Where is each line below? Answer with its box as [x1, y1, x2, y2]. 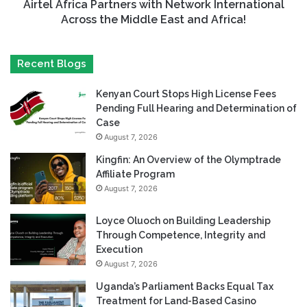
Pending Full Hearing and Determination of [96, 103, 297, 114]
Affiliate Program [96, 169, 175, 180]
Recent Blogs [17, 58, 86, 71]
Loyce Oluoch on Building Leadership [96, 215, 271, 227]
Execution [96, 244, 143, 256]
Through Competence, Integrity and [96, 230, 265, 241]
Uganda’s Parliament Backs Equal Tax [96, 281, 273, 293]
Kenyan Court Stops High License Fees [96, 88, 276, 100]
